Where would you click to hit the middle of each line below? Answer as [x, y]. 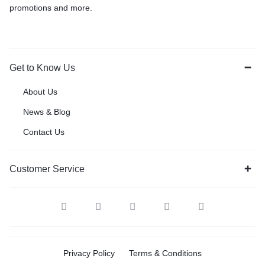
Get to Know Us [42, 67]
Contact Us [44, 132]
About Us [40, 91]
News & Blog [47, 112]
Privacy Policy [89, 253]
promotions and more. [51, 7]
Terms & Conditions [165, 253]
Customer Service [47, 169]
